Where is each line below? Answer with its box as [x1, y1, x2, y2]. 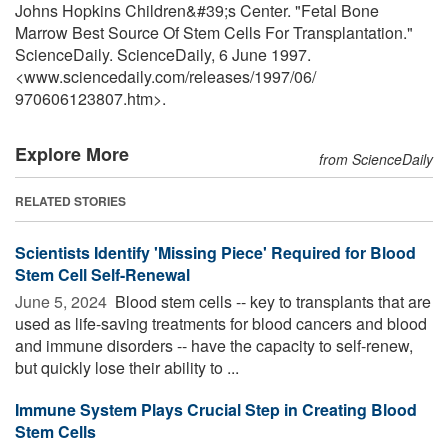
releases [189, 64, 250, 88]
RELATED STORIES [15, 191, 126, 210]
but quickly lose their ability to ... [15, 355, 239, 379]
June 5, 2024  [15, 289, 111, 313]
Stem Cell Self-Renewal [15, 262, 190, 286]
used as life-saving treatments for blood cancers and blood [15, 311, 427, 335]
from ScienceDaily [319, 148, 433, 169]
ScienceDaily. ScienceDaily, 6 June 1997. [15, 42, 311, 66]
